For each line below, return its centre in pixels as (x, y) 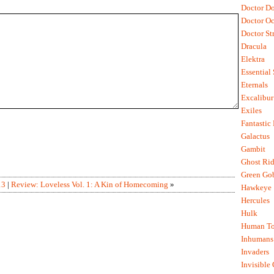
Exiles (251, 111)
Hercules (255, 201)
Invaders (255, 252)
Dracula (254, 46)
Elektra (253, 59)
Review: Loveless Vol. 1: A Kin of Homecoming (90, 184)
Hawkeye (256, 188)
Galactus (255, 136)
